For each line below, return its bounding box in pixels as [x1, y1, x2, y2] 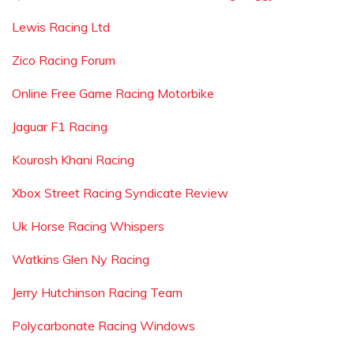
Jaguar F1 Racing [12, 119, 107, 134]
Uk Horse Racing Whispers [12, 218, 164, 234]
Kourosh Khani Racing [12, 152, 134, 168]
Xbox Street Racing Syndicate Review [12, 185, 228, 201]
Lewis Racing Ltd [12, 19, 110, 35]
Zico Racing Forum [12, 52, 115, 68]
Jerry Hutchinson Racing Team [12, 284, 183, 300]
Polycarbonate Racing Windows [12, 318, 195, 333]
